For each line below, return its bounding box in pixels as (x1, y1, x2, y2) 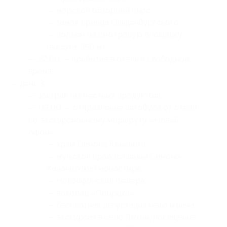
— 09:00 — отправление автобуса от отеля (28, 103, 197, 112)
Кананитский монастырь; (47, 164, 142, 173)
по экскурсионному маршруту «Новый (28, 115, 179, 125)
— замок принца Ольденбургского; (47, 18, 181, 27)
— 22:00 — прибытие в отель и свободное (28, 54, 189, 64)
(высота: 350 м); (47, 42, 107, 52)
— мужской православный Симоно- (47, 152, 184, 161)
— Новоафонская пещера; (47, 176, 147, 185)
